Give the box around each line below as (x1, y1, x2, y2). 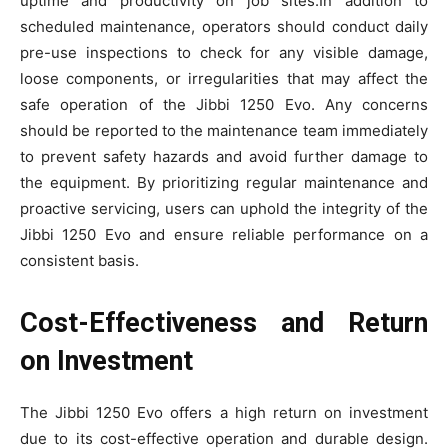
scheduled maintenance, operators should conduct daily (20, 16, 428, 36)
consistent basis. (20, 250, 139, 270)
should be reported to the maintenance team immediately (20, 120, 428, 140)
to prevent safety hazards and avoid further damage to (20, 146, 428, 166)
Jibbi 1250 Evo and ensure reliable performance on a (20, 224, 428, 244)
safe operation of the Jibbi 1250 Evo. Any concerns (20, 94, 428, 114)
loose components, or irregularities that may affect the (20, 68, 428, 88)
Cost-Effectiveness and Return (20, 306, 428, 339)
